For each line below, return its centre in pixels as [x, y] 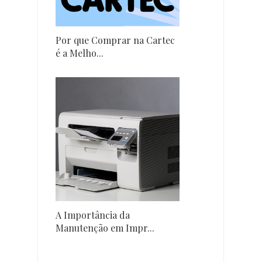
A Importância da [93, 215]
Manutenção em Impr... [105, 227]
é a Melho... [80, 53]
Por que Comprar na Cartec [115, 40]
